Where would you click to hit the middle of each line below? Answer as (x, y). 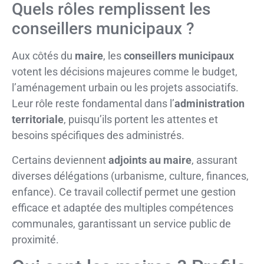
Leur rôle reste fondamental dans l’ (93, 104)
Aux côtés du (43, 56)
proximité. (35, 239)
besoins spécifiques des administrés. (98, 136)
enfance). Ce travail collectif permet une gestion (124, 192)
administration (209, 104)
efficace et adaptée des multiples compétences (123, 207)
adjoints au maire (150, 160)
